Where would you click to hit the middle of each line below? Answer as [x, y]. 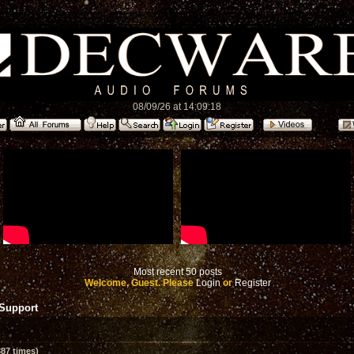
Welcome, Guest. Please [140, 283]
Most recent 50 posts [178, 272]
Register [253, 283]
